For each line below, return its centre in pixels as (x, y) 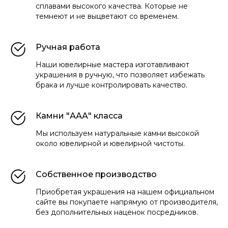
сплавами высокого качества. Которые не (112, 6)
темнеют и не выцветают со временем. (107, 16)
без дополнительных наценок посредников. (117, 212)
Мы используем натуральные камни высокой (117, 133)
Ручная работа (68, 47)
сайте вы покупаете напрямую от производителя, (127, 202)
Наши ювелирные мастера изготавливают (112, 64)
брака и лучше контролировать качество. (111, 85)
